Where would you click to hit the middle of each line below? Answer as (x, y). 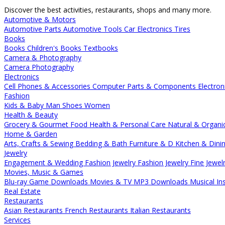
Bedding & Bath (102, 144)
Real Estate (22, 191)
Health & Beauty (31, 115)
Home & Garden (31, 134)
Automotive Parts (34, 29)
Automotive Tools (94, 29)
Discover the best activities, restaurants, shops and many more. (108, 10)
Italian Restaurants (160, 210)
